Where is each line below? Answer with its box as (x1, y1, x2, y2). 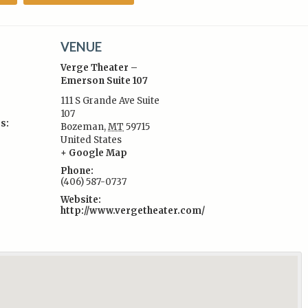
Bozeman (60, 121, 104, 133)
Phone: (60, 165, 94, 177)
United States (60, 134, 122, 146)
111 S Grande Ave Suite (60, 95, 160, 107)
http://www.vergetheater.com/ (60, 205, 206, 217)
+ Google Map (60, 147, 128, 159)
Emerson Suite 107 (60, 75, 148, 87)
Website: (60, 194, 102, 206)
